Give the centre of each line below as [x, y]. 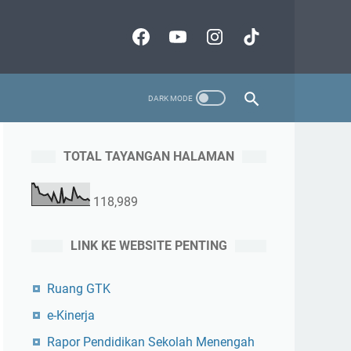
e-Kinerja [71, 315]
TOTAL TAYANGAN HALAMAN [149, 156]
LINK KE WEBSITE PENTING [149, 246]
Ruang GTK [79, 289]
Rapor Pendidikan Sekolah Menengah [151, 342]
